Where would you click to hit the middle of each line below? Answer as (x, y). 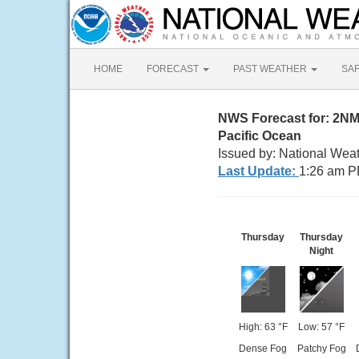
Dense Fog (263, 349)
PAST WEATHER (271, 69)
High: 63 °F (263, 327)
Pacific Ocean (260, 136)
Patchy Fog (321, 349)
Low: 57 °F (321, 327)
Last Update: (258, 171)
